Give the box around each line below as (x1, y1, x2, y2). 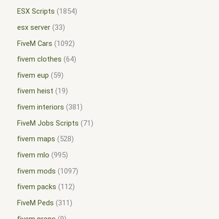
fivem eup (17, 70, 49, 80)
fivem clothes (17, 55, 62, 64)
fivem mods (17, 166, 56, 175)
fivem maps (17, 134, 55, 144)
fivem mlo (17, 151, 49, 160)
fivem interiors (17, 103, 64, 112)
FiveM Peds (17, 198, 54, 207)
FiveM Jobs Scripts (17, 118, 79, 128)
